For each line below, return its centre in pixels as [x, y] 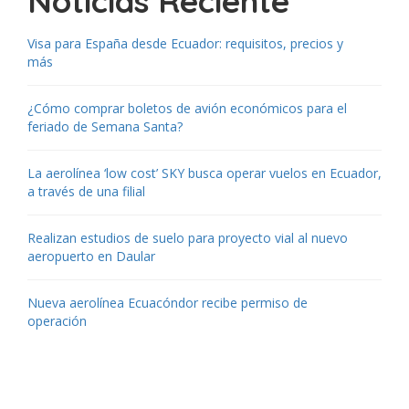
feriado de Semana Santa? [105, 126]
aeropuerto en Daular [91, 256]
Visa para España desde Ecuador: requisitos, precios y [185, 43]
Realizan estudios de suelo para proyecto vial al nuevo [188, 237]
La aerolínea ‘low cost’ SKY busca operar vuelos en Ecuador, [204, 173]
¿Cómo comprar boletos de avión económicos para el [187, 108]
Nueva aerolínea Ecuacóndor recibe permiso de [168, 302]
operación [57, 320]
